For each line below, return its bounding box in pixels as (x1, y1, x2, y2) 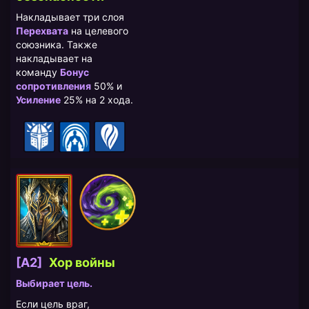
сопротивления (16, 80, 91, 92)
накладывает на (16, 52, 92, 65)
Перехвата (16, 25, 68, 37)
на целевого (68, 25, 128, 37)
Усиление (16, 94, 61, 106)
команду (16, 66, 60, 79)
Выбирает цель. (16, 277, 92, 289)
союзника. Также (16, 39, 97, 51)
